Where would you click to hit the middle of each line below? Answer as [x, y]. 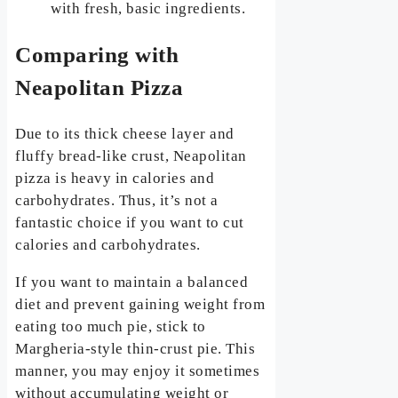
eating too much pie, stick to [111, 326]
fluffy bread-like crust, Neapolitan [131, 155]
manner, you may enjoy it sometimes [138, 370]
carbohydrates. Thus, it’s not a [117, 200]
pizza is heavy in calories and [115, 178]
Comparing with [97, 55]
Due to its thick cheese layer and [125, 133]
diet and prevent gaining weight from [140, 304]
